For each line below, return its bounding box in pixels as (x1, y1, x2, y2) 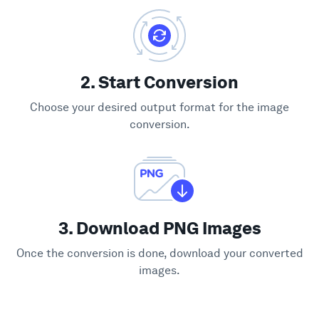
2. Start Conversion (80, 72, 239, 93)
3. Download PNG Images (58, 218, 261, 239)
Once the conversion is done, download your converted (16, 246, 303, 260)
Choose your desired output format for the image (30, 100, 289, 114)
